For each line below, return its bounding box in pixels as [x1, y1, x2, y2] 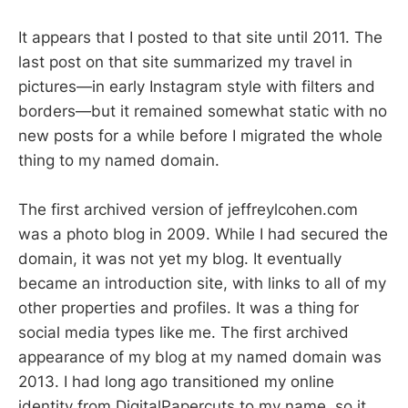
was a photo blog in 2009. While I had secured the [18, 225, 388, 244]
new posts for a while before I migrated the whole [18, 127, 382, 146]
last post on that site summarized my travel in [18, 53, 352, 72]
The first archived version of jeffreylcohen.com [18, 200, 358, 219]
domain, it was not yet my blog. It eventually [18, 250, 342, 269]
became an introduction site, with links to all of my [18, 274, 386, 293]
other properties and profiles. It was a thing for [18, 299, 359, 318]
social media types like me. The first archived [18, 323, 349, 342]
